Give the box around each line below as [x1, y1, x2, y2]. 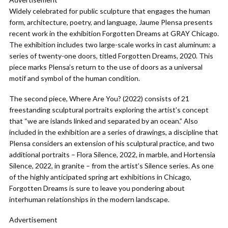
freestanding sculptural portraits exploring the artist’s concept [9, 105, 209, 114]
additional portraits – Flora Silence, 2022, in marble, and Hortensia [9, 150, 215, 159]
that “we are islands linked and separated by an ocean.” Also [9, 117, 198, 125]
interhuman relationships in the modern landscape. [9, 195, 169, 204]
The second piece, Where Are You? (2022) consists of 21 [9, 94, 189, 103]
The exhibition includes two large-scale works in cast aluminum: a [9, 40, 216, 49]
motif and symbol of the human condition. [9, 74, 140, 82]
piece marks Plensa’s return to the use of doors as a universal [9, 63, 203, 71]
